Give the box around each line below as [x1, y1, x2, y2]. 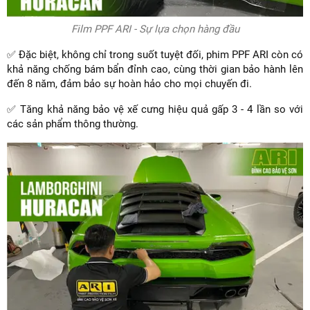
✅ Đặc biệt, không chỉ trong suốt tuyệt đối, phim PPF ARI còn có [7, 48, 303, 61]
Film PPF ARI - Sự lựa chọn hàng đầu [71, 22, 239, 35]
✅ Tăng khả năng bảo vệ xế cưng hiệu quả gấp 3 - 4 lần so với [7, 102, 303, 116]
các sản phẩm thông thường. [7, 117, 138, 130]
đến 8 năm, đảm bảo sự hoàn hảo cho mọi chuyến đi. [7, 77, 255, 90]
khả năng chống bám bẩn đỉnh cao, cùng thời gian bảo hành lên [7, 62, 303, 75]
